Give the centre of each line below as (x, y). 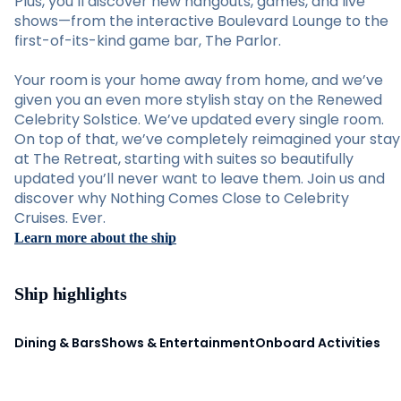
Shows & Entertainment (178, 342)
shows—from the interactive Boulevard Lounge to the (201, 21)
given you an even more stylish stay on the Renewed (198, 100)
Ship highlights (71, 294)
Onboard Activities (318, 342)
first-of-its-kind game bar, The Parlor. (148, 41)
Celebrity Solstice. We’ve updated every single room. (199, 119)
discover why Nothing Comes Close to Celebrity (182, 198)
